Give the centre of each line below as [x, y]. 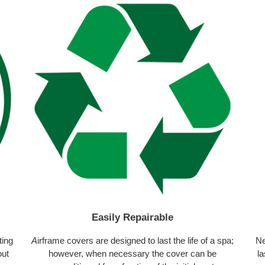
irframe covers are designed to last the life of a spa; [135, 240]
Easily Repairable [132, 218]
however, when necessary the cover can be [132, 253]
